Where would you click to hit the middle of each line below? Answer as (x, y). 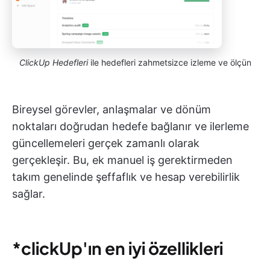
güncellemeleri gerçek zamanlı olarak (106, 143)
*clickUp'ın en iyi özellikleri (118, 248)
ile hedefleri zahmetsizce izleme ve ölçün (169, 63)
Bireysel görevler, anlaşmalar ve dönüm (111, 110)
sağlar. (29, 194)
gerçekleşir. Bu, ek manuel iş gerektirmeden (122, 160)
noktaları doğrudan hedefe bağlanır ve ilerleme (130, 127)
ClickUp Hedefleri (53, 63)
